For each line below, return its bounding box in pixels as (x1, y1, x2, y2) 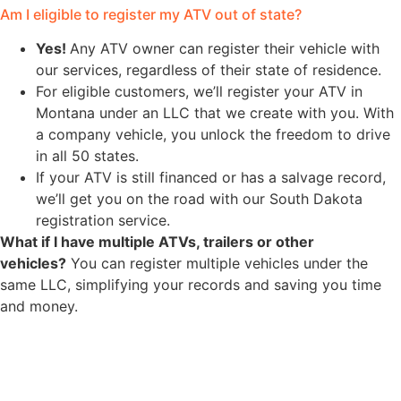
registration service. (36, 211, 175, 230)
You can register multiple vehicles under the (66, 254, 368, 273)
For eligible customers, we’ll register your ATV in (36, 82, 363, 101)
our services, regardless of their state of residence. (36, 61, 381, 80)
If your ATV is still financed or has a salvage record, (36, 168, 386, 187)
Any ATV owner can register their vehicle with (70, 39, 380, 58)
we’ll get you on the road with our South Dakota (36, 190, 363, 209)
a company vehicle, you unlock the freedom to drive (36, 125, 390, 144)
